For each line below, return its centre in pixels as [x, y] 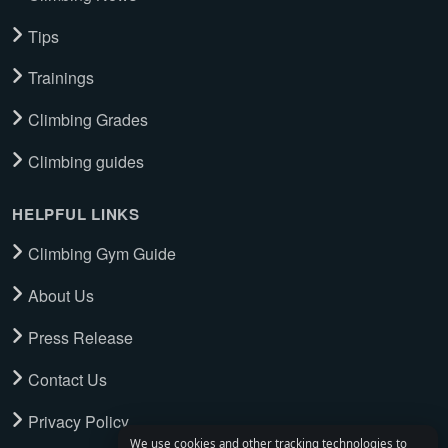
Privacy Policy [78, 421]
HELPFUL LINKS [76, 213]
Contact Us [67, 379]
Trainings [61, 78]
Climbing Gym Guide [102, 254]
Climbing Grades [88, 120]
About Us [61, 296]
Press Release [80, 337]
